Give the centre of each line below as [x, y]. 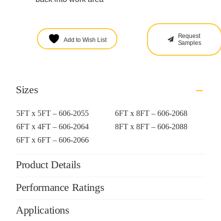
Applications [42, 210]
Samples [189, 43]
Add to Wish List [85, 40]
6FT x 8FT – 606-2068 [151, 113]
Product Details [48, 165]
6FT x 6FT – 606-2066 [52, 140]
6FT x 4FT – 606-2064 [52, 127]
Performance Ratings [60, 187]
